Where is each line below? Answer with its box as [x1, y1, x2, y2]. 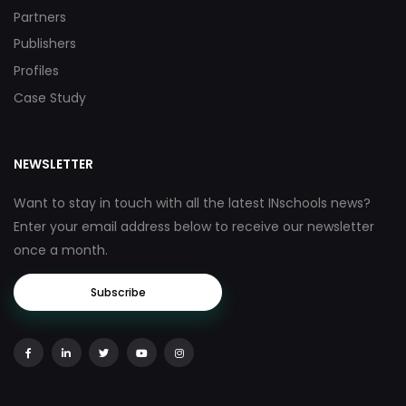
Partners [14, 7, 66, 26]
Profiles [14, 62, 59, 81]
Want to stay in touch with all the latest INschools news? [14, 194, 371, 213]
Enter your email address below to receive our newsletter [14, 217, 374, 237]
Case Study [14, 88, 86, 107]
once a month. [14, 241, 108, 260]
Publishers [14, 34, 76, 53]
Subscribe [90, 285, 146, 301]
